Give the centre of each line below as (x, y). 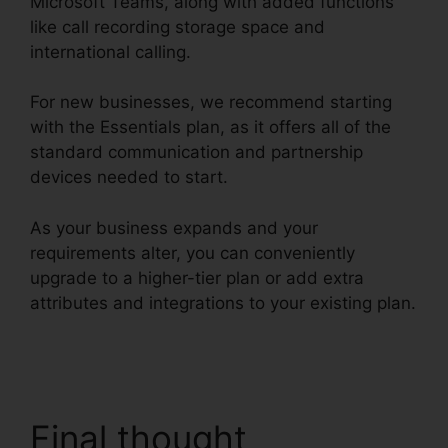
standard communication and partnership (196, 152)
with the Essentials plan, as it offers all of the (210, 127)
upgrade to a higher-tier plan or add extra (197, 277)
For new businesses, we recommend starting (211, 102)
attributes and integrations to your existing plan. (223, 302)
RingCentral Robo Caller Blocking (161, 327)
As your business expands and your (174, 227)
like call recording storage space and (177, 26)
